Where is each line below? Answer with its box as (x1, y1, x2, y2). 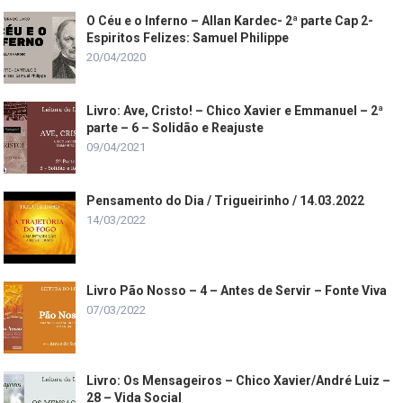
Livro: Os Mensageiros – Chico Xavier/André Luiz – (86, 372, 391, 388)
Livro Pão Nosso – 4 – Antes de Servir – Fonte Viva (86, 282, 388, 298)
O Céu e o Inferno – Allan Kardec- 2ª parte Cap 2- (86, 13, 374, 28)
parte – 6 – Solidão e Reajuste (86, 120, 264, 135)
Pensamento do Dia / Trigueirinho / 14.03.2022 (86, 193, 365, 208)
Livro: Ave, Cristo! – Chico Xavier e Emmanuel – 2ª (86, 103, 384, 118)
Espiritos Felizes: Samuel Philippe (86, 30, 290, 45)
